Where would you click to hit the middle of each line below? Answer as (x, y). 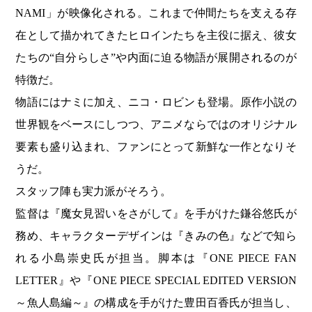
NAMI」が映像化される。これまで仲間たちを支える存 (156, 13)
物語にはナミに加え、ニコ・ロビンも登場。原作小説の (156, 102)
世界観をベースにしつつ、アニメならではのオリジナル (156, 125)
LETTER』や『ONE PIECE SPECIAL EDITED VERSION (156, 281)
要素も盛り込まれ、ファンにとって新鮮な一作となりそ (156, 147)
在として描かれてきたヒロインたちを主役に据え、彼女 (156, 36)
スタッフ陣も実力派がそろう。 (94, 192)
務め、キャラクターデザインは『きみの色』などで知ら (156, 236)
